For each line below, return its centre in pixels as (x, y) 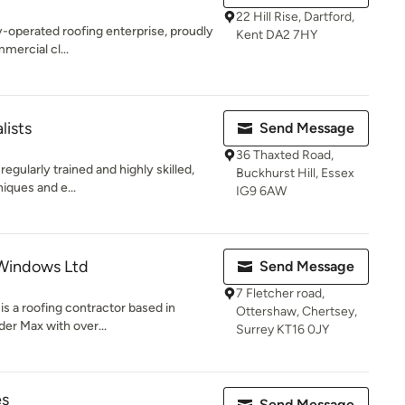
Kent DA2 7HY (277, 35)
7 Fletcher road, (280, 293)
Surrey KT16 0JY (283, 330)
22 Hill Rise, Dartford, (295, 17)
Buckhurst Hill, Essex (295, 173)
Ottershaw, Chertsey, (297, 311)
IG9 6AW (261, 191)
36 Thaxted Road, (285, 155)
